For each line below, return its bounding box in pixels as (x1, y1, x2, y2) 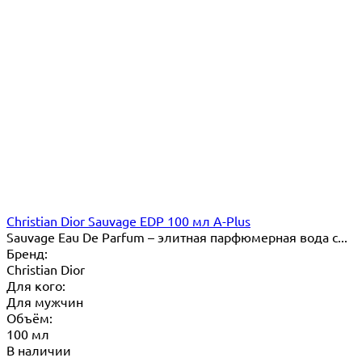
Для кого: (6, 276, 65, 293)
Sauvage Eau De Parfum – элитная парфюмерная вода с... (6, 228, 347, 245)
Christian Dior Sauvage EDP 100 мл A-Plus (6, 212, 250, 229)
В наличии (6, 341, 71, 358)
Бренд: (6, 244, 48, 261)
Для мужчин (6, 293, 83, 309)
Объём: (6, 309, 53, 326)
